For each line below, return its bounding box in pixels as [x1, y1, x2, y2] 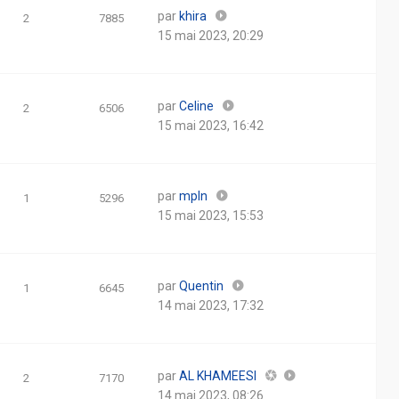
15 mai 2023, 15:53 [158, 208, 264, 223]
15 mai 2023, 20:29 [158, 28, 264, 43]
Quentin [179, 279, 224, 293]
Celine [179, 99, 214, 113]
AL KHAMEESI [179, 369, 256, 383]
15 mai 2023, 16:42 [158, 118, 264, 133]
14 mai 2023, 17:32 [158, 298, 264, 313]
